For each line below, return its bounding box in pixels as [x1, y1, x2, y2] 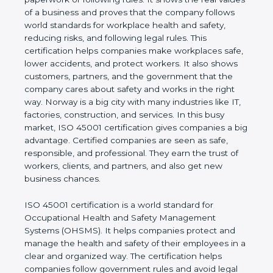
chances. [24, 186, 62, 197]
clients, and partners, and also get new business [24, 174, 224, 184]
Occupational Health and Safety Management [24, 225, 216, 236]
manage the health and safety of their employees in [24, 251, 238, 261]
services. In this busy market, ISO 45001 [24, 122, 190, 133]
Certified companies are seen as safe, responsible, [24, 148, 232, 158]
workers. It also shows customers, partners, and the [24, 71, 238, 82]
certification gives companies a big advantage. [24, 135, 216, 146]
